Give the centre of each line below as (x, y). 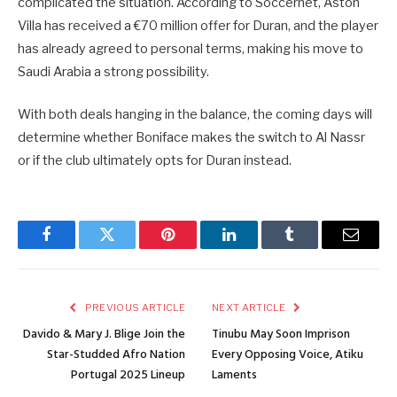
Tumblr (312, 248)
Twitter (129, 248)
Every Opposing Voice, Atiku (288, 354)
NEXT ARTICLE (250, 307)
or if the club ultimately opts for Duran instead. (155, 160)
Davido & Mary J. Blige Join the (104, 334)
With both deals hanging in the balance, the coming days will (195, 114)
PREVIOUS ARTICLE (134, 307)
